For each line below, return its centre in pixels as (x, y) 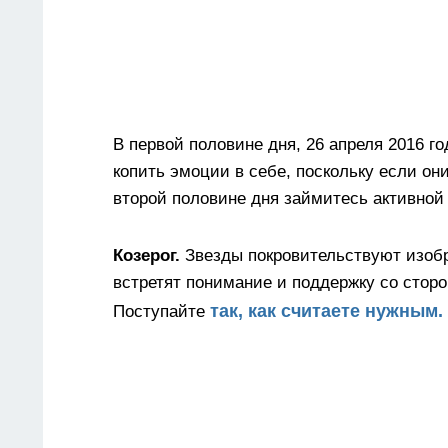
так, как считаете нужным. (326, 311)
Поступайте (161, 312)
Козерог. (146, 256)
